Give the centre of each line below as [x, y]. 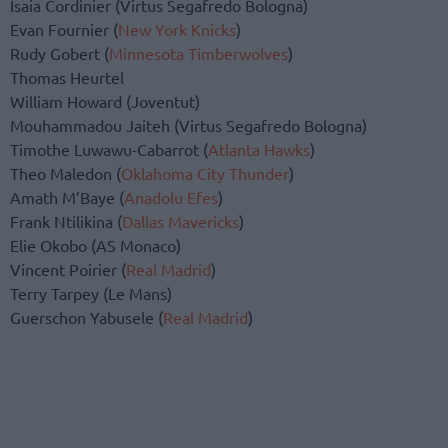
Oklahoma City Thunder [205, 173]
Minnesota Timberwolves [198, 53]
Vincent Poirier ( [68, 269]
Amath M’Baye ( [67, 197]
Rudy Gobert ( [59, 53]
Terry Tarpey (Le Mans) [91, 293]
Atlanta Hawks [259, 149]
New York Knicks [177, 29]
